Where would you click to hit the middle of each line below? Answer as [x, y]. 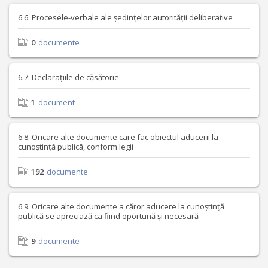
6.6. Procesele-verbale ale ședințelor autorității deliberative [125, 17]
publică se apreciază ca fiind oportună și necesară [108, 216]
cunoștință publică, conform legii [76, 147]
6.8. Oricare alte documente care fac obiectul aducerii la [118, 137]
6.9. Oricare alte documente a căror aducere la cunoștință [121, 206]
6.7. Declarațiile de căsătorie [68, 77]
